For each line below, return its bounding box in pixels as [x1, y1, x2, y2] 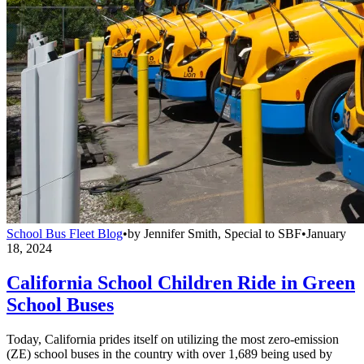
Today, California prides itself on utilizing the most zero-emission [6, 332, 339, 347]
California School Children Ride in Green [6, 272, 355, 294]
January [306, 227, 346, 241]
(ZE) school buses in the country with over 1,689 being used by [6, 347, 332, 362]
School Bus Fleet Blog [6, 227, 123, 241]
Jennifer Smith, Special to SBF [144, 227, 301, 241]
